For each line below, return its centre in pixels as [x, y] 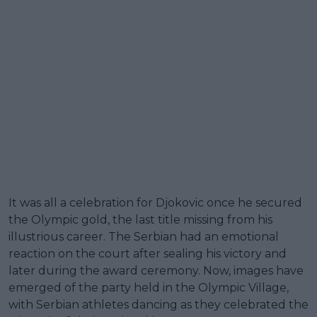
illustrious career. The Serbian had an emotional [144, 236]
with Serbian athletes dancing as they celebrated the [158, 304]
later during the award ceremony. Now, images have [156, 270]
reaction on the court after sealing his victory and [148, 253]
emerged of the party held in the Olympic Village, [149, 287]
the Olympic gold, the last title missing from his [140, 219]
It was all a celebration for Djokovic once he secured [155, 202]
